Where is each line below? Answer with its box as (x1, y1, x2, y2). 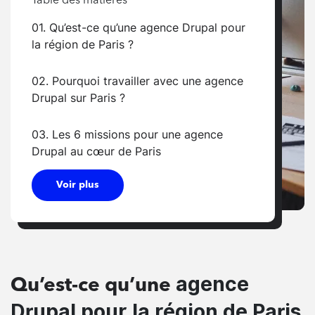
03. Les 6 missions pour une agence (32, 126, 223, 142)
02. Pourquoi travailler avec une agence (32, 72, 243, 89)
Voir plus (56, 179, 99, 190)
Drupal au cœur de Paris (32, 143, 168, 159)
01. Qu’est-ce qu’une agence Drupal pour (32, 19, 245, 35)
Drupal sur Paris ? (32, 89, 132, 105)
